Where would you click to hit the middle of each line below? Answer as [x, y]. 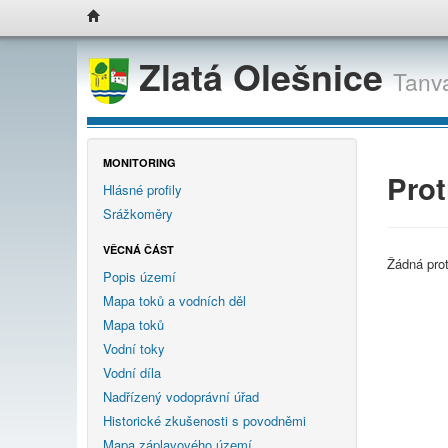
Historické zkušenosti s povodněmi [204, 420]
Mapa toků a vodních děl [174, 300]
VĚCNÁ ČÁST [138, 249]
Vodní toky [134, 348]
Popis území [139, 276]
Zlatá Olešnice [261, 76]
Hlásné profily [142, 189]
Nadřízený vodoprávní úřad [181, 396]
